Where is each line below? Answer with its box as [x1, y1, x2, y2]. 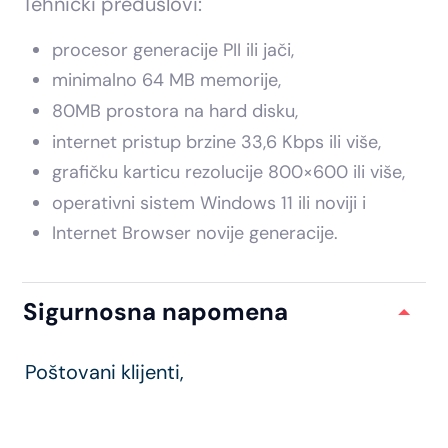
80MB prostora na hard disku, [52, 99, 299, 124]
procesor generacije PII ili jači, [52, 37, 295, 62]
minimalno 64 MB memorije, [52, 68, 282, 93]
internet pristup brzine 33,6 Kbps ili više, [52, 129, 382, 154]
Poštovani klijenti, [25, 359, 185, 386]
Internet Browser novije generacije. [52, 221, 339, 246]
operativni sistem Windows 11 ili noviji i [52, 190, 367, 215]
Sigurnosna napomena [23, 296, 289, 328]
